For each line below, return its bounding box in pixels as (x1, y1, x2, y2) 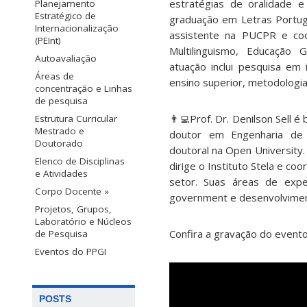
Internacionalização (35, 21, 119, 34)
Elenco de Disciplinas (35, 154, 125, 167)
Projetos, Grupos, (35, 202, 112, 215)
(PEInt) (35, 34, 61, 47)
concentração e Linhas (35, 82, 132, 95)
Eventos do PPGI (35, 245, 106, 258)
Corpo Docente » (35, 184, 109, 197)
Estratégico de (35, 9, 96, 22)
